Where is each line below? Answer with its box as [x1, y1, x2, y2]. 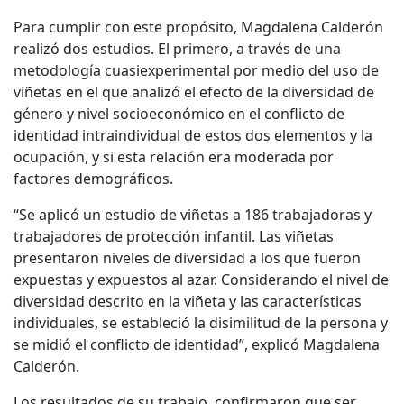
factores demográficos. [14, 169, 173, 189]
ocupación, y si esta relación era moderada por [14, 147, 334, 168]
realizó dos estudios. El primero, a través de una [14, 39, 341, 60]
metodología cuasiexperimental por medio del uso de [14, 60, 379, 81]
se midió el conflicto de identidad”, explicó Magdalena [14, 335, 380, 355]
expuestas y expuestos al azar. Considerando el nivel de [14, 270, 389, 290]
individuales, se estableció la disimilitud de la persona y [14, 313, 388, 334]
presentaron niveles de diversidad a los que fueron [14, 248, 361, 269]
